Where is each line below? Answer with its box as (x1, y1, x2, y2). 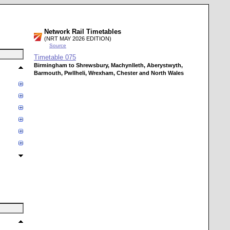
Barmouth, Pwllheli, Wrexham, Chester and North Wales (34, 70, 184, 76)
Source (49, 43, 66, 48)
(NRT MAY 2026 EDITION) (44, 35, 111, 42)
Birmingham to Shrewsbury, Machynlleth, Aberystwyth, (34, 62, 183, 68)
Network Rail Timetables (44, 28, 121, 35)
